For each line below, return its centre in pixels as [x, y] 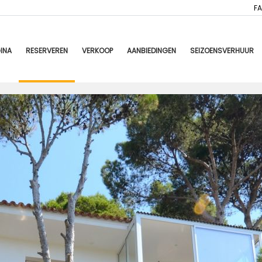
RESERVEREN [46, 51]
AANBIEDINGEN [151, 51]
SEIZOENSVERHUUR [222, 51]
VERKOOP [97, 51]
